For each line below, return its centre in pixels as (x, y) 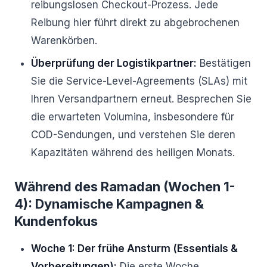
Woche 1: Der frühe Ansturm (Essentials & (134, 249)
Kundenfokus (56, 221)
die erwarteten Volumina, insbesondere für (133, 117)
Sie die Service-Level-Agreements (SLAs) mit (139, 81)
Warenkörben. (64, 41)
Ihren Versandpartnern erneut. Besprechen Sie (141, 99)
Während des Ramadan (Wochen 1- (125, 187)
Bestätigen (224, 63)
